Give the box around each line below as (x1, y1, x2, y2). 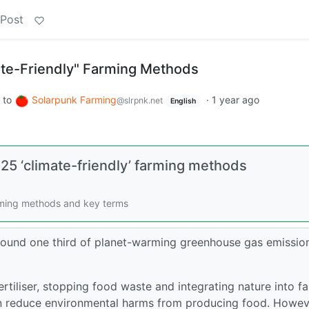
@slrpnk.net (117, 95, 163, 106)
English (170, 97, 196, 106)
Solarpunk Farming (32, 94, 117, 106)
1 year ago (211, 94, 259, 106)
